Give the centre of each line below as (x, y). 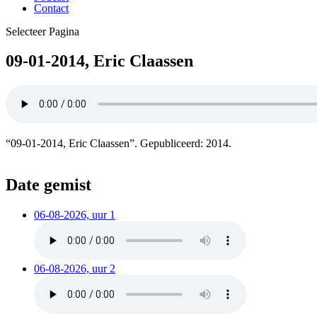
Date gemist (48, 185)
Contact (51, 8)
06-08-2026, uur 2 (75, 269)
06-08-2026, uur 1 (75, 215)
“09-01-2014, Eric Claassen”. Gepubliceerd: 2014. (119, 144)
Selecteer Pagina (42, 31)
